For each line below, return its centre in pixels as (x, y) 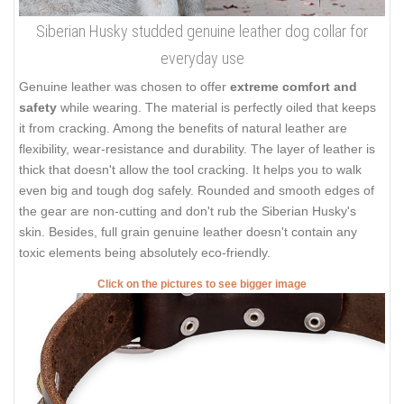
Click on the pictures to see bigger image (202, 285)
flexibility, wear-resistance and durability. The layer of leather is (197, 148)
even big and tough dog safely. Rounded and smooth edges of (197, 190)
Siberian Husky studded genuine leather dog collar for (202, 31)
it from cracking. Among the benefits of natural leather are (183, 128)
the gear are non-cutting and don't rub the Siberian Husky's (188, 211)
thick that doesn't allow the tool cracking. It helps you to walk (190, 169)
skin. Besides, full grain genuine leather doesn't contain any (188, 231)
